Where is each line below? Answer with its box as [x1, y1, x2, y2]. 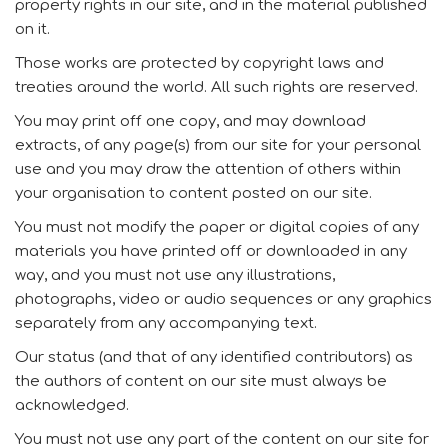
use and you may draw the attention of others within [15, 161, 401, 178]
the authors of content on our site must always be [15, 373, 387, 390]
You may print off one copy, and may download [15, 113, 366, 130]
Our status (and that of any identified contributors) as [15, 349, 413, 366]
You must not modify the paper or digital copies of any [15, 219, 419, 236]
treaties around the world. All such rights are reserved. [15, 79, 418, 96]
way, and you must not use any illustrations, [15, 267, 335, 284]
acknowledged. [15, 397, 129, 414]
